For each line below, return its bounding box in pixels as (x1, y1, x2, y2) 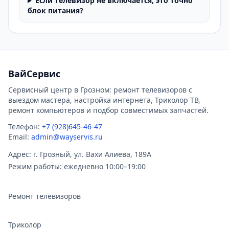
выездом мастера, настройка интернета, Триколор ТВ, (8, 95, 200, 105)
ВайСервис (8, 67, 60, 80)
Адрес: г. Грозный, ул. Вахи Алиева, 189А (8, 149, 151, 159)
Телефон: (8, 122, 40, 131)
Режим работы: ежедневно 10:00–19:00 (8, 162, 146, 171)
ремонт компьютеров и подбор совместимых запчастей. (8, 105, 209, 115)
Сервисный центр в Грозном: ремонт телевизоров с (8, 85, 192, 95)
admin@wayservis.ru (31, 132, 103, 142)
